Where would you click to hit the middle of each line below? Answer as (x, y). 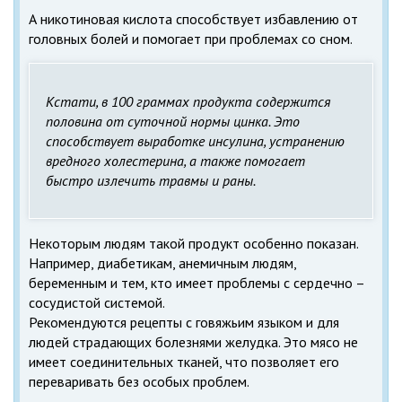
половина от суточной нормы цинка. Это (173, 121)
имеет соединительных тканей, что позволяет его (184, 361)
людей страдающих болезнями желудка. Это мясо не (193, 341)
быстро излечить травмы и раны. (151, 180)
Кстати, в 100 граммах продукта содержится (188, 101)
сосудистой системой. (97, 302)
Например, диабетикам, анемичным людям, (162, 262)
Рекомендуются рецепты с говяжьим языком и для (184, 322)
